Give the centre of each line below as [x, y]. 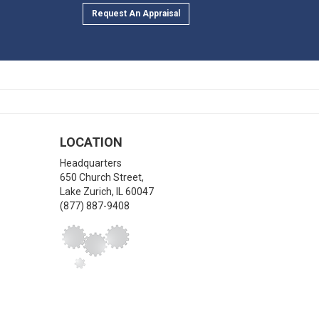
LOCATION [91, 142]
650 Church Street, [101, 177]
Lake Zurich [85, 192]
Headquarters [90, 163]
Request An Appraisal [136, 14]
